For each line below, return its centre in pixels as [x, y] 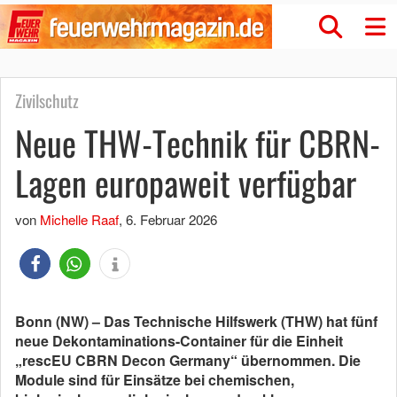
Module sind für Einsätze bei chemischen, [155, 380]
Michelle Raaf [79, 219]
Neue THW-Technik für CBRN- [198, 143]
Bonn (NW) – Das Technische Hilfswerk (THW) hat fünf [196, 321]
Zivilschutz [47, 101]
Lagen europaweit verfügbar [186, 183]
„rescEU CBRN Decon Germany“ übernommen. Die [188, 360]
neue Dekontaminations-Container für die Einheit [179, 341]
